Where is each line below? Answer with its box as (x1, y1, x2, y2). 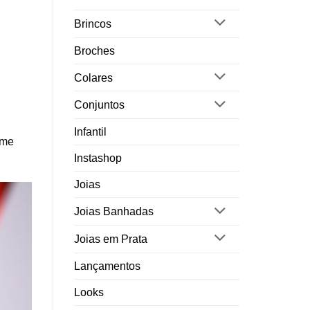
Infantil (74, 126, 107, 138)
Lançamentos (74, 259, 140, 272)
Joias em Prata (74, 232, 147, 245)
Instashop (74, 152, 122, 165)
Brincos (74, 17, 111, 30)
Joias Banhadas (74, 206, 154, 218)
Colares (74, 71, 113, 84)
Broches (74, 44, 115, 57)
